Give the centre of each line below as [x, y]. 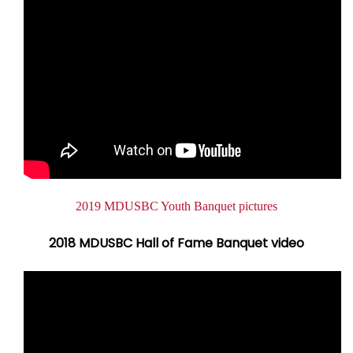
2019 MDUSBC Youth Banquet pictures [176, 206]
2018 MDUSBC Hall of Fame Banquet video [176, 243]
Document [57, 206]
